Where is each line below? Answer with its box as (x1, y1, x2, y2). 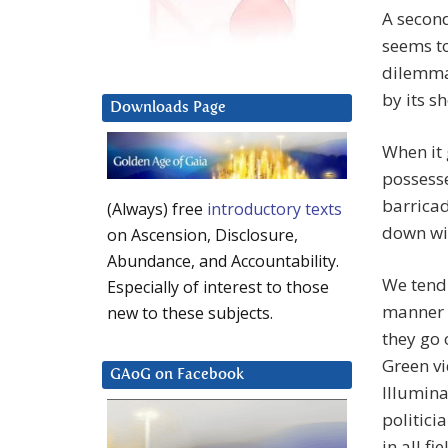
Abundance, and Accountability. (107, 250, 339, 273)
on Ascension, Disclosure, (107, 224, 298, 247)
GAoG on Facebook (110, 367, 244, 383)
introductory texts (207, 198, 342, 221)
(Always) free (107, 198, 207, 221)
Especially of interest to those (107, 276, 329, 299)
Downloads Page (110, 100, 226, 116)
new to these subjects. (107, 302, 273, 325)
